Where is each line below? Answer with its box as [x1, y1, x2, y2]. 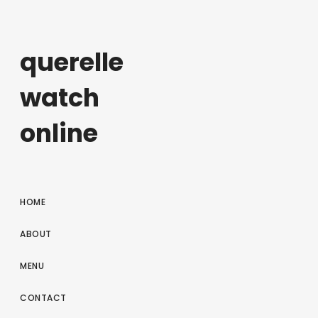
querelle [20, 45, 124, 80]
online [20, 116, 98, 151]
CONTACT [20, 292, 67, 305]
